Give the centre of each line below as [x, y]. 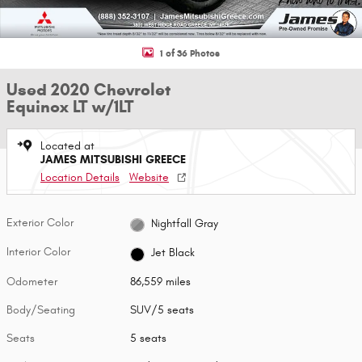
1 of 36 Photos [190, 53]
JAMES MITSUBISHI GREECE [113, 160]
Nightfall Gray [184, 223]
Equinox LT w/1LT [70, 107]
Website [149, 177]
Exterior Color [40, 223]
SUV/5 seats [162, 309]
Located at [67, 146]
